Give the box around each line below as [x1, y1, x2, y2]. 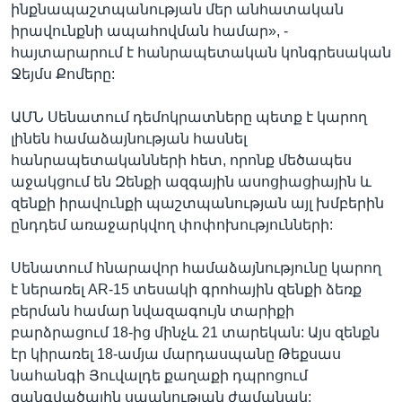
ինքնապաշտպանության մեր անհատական [11, 2, 344, 17]
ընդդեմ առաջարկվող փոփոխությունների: [11, 217, 333, 232]
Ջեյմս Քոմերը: [11, 66, 115, 82]
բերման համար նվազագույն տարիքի [11, 303, 294, 319]
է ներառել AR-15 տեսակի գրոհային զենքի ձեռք [11, 282, 362, 297]
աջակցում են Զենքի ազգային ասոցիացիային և [11, 174, 371, 189]
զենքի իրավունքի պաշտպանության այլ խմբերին [11, 196, 384, 211]
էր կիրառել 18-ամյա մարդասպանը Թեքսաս [11, 346, 341, 362]
